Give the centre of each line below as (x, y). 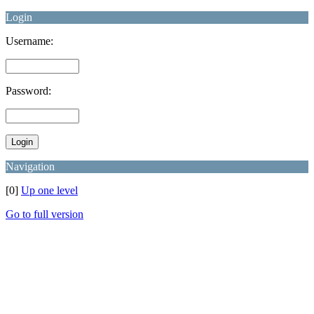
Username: (29, 41)
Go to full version (45, 214)
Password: (28, 91)
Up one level (49, 190)
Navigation (30, 166)
